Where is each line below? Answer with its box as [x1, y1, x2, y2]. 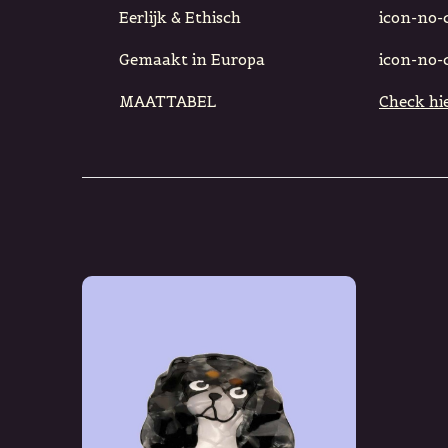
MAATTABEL [119, 92, 216, 112]
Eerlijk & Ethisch [119, 8, 241, 28]
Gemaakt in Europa [119, 50, 265, 70]
